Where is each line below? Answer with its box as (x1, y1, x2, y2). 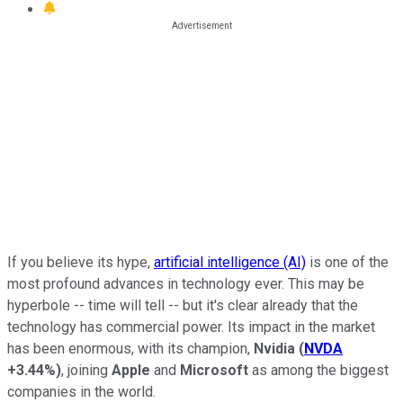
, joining (61, 361, 112, 379)
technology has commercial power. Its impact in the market (7, 318, 375, 336)
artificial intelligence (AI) (154, 253, 306, 271)
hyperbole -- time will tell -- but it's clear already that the (7, 296, 358, 314)
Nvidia (254, 339, 299, 357)
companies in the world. (7, 382, 156, 400)
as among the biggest (248, 361, 389, 379)
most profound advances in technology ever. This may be (7, 274, 364, 292)
